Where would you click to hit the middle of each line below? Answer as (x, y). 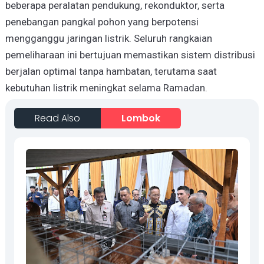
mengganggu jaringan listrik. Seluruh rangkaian (108, 38)
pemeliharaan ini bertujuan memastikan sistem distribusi (130, 55)
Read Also (57, 118)
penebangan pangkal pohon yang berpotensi (102, 22)
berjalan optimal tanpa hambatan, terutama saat (111, 71)
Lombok (141, 118)
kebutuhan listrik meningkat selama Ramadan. (106, 88)
